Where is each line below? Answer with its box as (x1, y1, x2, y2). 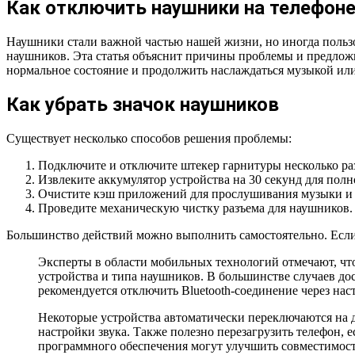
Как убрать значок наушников (6, 94, 279, 116)
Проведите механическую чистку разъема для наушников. (38, 200, 353, 215)
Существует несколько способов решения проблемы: (6, 131, 292, 145)
